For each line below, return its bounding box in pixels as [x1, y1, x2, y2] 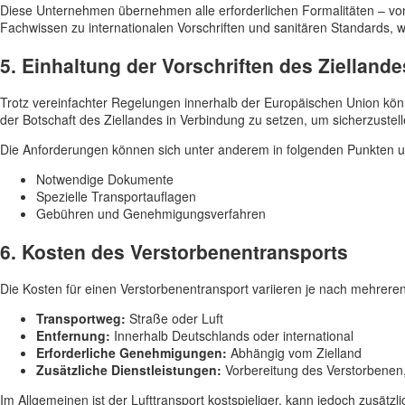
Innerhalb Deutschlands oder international [110, 326, 353, 345]
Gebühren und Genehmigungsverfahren [36, 204, 266, 223]
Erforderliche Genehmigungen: [36, 344, 227, 363]
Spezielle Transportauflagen [36, 187, 196, 206]
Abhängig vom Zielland [227, 344, 362, 363]
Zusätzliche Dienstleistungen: [36, 361, 221, 380]
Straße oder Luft [126, 309, 223, 328]
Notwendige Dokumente [36, 170, 174, 189]
